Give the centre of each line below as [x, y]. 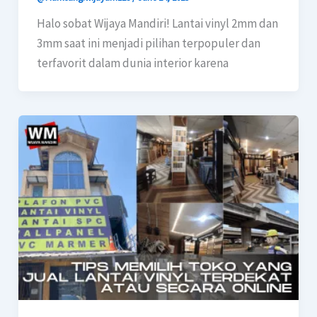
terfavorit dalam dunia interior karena [132, 63]
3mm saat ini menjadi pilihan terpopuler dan [148, 44]
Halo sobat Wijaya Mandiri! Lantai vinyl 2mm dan [157, 24]
